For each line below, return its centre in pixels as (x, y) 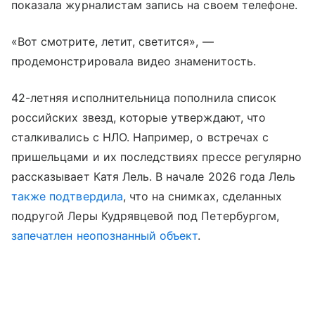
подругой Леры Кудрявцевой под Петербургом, (146, 216)
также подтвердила (67, 197)
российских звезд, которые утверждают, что (139, 118)
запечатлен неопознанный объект (105, 236)
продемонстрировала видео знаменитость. (134, 62)
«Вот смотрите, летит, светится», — (112, 42)
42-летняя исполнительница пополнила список (144, 98)
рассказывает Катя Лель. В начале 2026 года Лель (154, 177)
